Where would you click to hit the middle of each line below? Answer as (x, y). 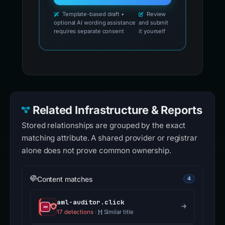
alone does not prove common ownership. (96, 151)
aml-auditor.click (91, 202)
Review (155, 14)
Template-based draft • (92, 14)
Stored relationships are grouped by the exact (104, 126)
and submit (154, 23)
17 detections (75, 212)
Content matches (65, 179)
